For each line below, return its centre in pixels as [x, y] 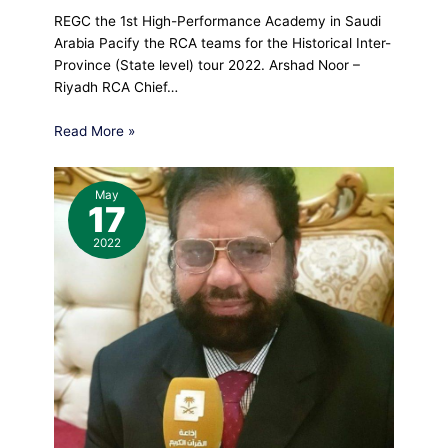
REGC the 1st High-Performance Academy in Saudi [218, 21]
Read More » [95, 130]
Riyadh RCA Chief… [116, 87]
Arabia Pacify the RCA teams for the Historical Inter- [223, 43]
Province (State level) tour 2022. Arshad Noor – [207, 65]
